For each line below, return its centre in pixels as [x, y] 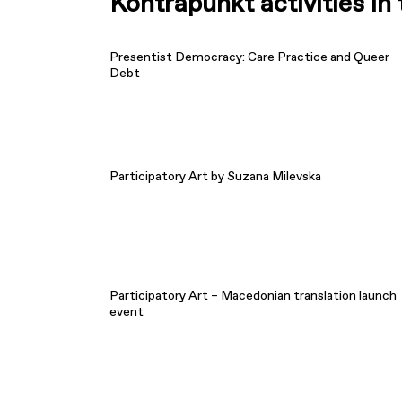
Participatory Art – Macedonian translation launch [253, 296]
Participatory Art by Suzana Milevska [216, 176]
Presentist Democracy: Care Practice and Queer [250, 57]
